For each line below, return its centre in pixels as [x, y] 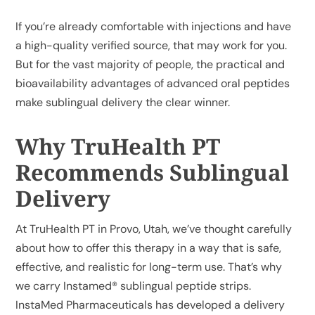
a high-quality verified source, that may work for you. [152, 46]
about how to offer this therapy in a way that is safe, [149, 247]
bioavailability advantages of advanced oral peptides [153, 84]
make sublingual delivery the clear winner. [123, 103]
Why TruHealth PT [118, 147]
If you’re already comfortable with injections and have [154, 27]
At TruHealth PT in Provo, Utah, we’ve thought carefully [154, 229]
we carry [40, 285]
